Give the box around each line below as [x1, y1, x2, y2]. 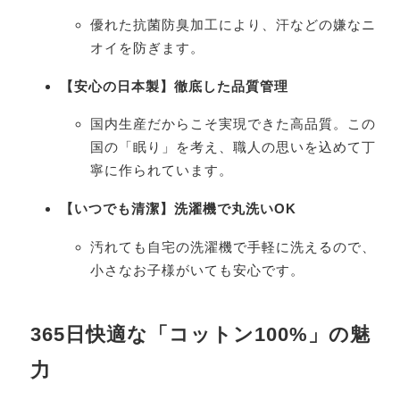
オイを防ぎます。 [89, 39, 204, 55]
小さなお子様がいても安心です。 [89, 262, 304, 279]
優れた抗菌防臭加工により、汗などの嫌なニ [89, 16, 376, 32]
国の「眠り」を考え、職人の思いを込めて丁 [89, 139, 376, 155]
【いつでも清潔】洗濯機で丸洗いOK [60, 201, 297, 217]
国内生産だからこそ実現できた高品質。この [89, 116, 376, 132]
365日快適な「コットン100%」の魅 [29, 323, 371, 346]
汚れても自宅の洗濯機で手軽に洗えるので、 [89, 239, 376, 255]
